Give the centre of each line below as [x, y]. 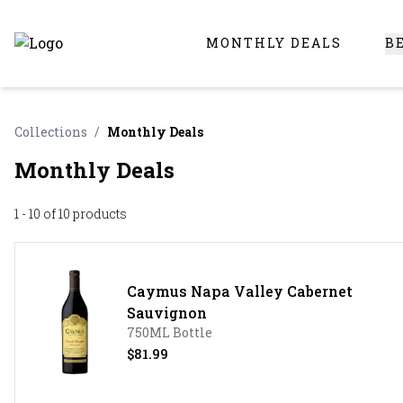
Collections [51, 132]
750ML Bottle [169, 332]
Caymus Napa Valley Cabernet [239, 291]
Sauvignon [166, 313]
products [99, 213]
